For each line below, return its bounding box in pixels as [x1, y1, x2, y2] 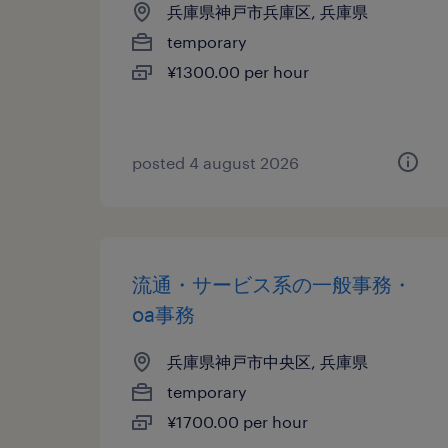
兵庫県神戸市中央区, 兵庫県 [167, 352, 368, 371]
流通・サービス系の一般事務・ [132, 272, 412, 296]
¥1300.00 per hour [167, 62, 309, 81]
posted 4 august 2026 [132, 153, 299, 172]
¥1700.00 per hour [167, 412, 308, 431]
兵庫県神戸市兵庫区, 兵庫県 [167, 2, 368, 21]
